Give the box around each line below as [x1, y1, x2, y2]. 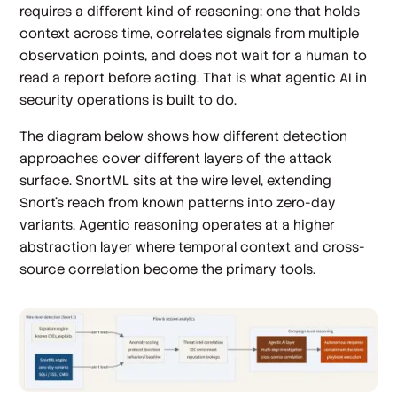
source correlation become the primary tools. [19, 261, 316, 278]
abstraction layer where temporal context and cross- [19, 238, 366, 256]
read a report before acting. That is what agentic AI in [19, 68, 368, 86]
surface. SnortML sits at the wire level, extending [19, 172, 332, 190]
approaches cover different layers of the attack [19, 150, 332, 167]
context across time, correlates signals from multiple [19, 24, 360, 42]
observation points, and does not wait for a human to [19, 46, 368, 64]
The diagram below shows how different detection [19, 128, 348, 145]
